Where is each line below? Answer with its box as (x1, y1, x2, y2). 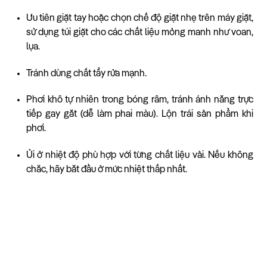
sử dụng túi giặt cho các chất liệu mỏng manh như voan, (26, 27, 253, 38)
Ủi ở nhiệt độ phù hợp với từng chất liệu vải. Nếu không (26, 151, 253, 161)
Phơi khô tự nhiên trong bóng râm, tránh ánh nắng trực (26, 95, 253, 105)
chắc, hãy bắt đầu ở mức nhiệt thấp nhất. (26, 165, 187, 175)
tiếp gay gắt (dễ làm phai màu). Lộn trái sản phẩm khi (26, 110, 253, 120)
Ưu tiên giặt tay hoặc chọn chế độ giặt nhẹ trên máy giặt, (26, 13, 253, 23)
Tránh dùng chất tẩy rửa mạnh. (26, 69, 147, 79)
